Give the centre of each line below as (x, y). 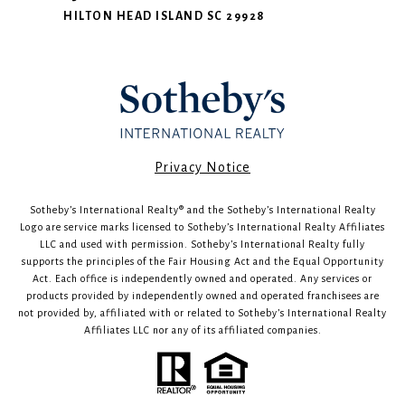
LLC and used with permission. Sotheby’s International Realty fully (202, 244)
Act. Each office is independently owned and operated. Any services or (202, 278)
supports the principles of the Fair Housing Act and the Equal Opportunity (202, 261)
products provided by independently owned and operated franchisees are (202, 296)
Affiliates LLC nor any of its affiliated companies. (202, 330)
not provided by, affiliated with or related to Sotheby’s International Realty (202, 313)
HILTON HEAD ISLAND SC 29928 (165, 16)
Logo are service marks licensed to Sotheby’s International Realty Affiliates (202, 227)
